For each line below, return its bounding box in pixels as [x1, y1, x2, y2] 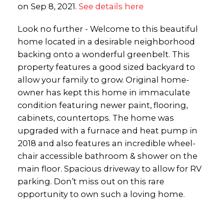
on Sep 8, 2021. [17, 1, 79, 12]
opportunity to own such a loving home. [17, 189, 185, 199]
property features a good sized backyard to [17, 62, 195, 72]
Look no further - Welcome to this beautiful [17, 23, 198, 34]
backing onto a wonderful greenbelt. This [17, 49, 190, 59]
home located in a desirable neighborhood [17, 36, 195, 46]
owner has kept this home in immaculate [17, 87, 190, 97]
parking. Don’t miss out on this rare [17, 176, 164, 186]
